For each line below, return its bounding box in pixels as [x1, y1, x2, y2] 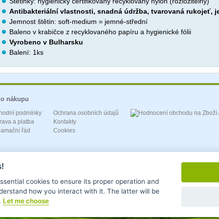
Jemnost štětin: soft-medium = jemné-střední [9, 18, 148, 26]
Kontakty [53, 118, 76, 126]
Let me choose [3, 197, 49, 205]
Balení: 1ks [9, 48, 44, 57]
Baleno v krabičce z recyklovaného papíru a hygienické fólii [9, 28, 191, 36]
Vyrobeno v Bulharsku [9, 38, 83, 46]
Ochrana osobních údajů [53, 109, 119, 117]
